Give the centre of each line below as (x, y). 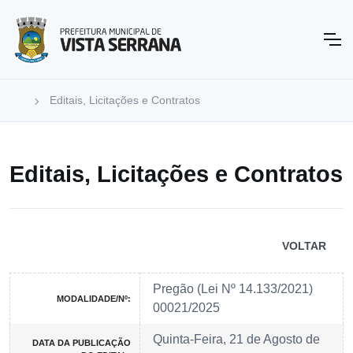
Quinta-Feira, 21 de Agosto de (236, 340)
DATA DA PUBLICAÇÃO (82, 343)
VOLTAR (304, 246)
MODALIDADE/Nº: (94, 299)
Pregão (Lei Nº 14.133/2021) (233, 289)
